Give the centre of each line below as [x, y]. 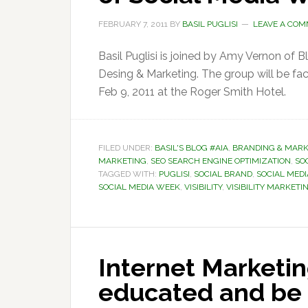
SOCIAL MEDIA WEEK [139, 187]
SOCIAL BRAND [223, 174]
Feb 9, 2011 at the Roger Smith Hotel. [192, 92]
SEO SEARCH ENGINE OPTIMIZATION [221, 161]
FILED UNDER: [126, 148]
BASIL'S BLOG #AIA [191, 148]
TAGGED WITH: [129, 174]
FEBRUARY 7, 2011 [133, 24]
